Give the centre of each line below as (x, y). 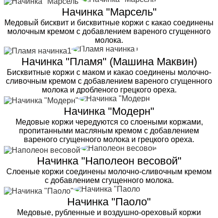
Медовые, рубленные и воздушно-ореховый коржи (109, 212)
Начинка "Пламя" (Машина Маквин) (109, 61)
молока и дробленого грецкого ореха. (109, 90)
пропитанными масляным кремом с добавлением (109, 130)
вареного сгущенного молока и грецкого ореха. (109, 139)
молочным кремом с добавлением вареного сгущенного (109, 31)
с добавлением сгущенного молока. (109, 180)
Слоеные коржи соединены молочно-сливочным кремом (109, 171)
